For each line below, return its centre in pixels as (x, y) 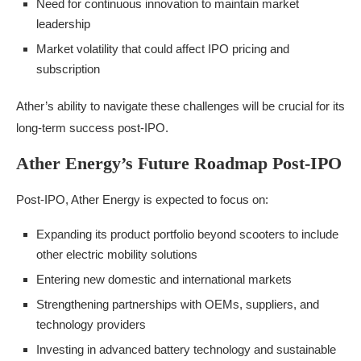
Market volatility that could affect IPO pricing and (163, 48)
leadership (63, 23)
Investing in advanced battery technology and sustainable (186, 349)
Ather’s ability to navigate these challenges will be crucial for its (180, 106)
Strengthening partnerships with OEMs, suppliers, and (178, 304)
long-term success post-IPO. (92, 127)
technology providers (91, 324)
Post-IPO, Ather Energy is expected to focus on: (142, 199)
